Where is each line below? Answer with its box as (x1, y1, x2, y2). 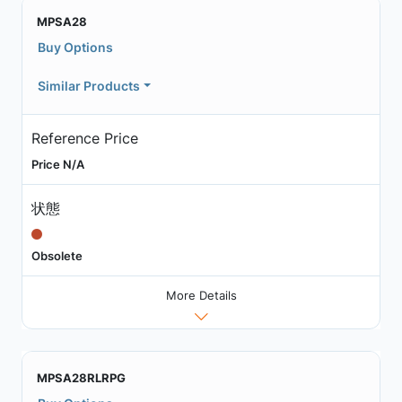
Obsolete (31, 248, 83, 263)
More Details (165, 288, 237, 303)
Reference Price (31, 128, 138, 147)
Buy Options (38, 39, 113, 55)
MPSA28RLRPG (37, 371, 126, 386)
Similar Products (38, 78, 140, 93)
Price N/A (31, 156, 84, 171)
